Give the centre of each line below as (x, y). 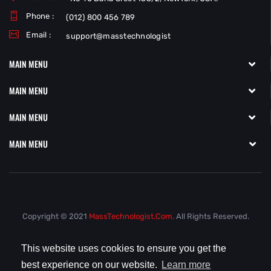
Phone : (40, 16)
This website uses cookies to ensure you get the (124, 248)
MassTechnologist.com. (131, 216)
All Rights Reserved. (211, 216)
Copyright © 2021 (55, 216)
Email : (38, 35)
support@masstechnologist (119, 36)
